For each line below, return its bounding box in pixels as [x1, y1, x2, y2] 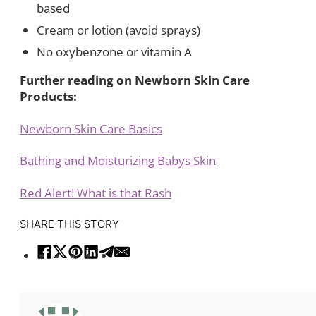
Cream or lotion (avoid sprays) [37, 21, 200, 38]
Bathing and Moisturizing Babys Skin [20, 152, 216, 169]
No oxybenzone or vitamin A [37, 43, 192, 60]
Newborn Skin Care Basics [20, 120, 162, 137]
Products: [20, 87, 77, 104]
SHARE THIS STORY [20, 217, 119, 231]
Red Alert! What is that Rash [20, 184, 171, 201]
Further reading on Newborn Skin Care [20, 71, 250, 88]
